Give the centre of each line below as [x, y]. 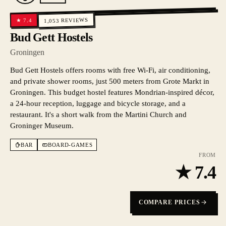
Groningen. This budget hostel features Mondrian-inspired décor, [112, 92]
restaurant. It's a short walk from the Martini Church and [98, 115]
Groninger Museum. [42, 126]
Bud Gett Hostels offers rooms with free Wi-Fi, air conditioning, [110, 70]
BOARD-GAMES [70, 145]
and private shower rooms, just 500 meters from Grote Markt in [110, 81]
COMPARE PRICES [169, 202]
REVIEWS [75, 20]
